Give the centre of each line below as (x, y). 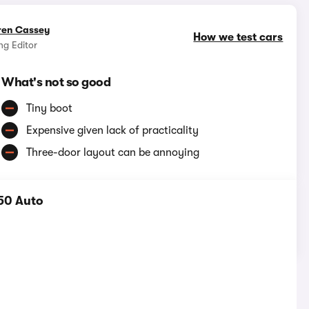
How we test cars (238, 38)
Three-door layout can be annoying (113, 153)
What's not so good (56, 82)
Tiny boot (50, 109)
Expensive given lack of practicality (113, 131)
